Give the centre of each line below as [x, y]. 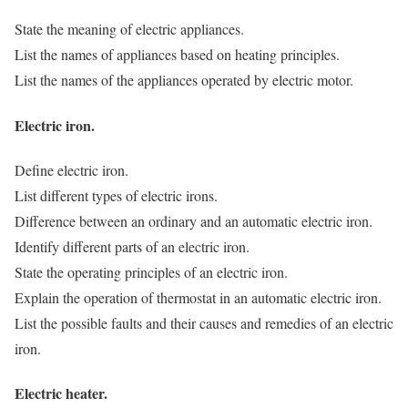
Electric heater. [61, 393]
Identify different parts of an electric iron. [132, 246]
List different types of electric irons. [116, 195]
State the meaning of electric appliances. [129, 29]
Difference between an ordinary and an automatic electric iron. [194, 220]
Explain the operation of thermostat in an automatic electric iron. [198, 297]
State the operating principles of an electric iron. [151, 271]
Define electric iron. [71, 169]
